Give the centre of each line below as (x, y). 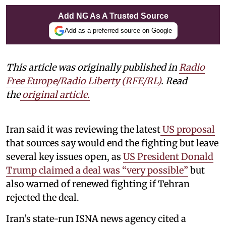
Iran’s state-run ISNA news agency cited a (96, 218)
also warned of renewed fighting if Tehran (98, 184)
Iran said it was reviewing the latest (83, 129)
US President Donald (168, 156)
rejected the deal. (43, 197)
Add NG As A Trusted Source (113, 16)
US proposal (188, 129)
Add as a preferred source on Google (118, 31)
